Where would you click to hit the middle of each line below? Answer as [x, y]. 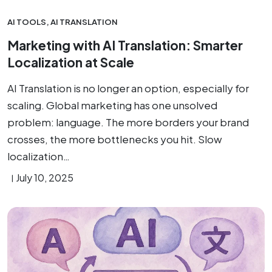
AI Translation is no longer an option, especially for [128, 88]
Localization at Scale [71, 62]
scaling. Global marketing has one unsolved [112, 105]
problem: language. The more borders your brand [128, 122]
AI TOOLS [27, 22]
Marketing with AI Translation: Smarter [125, 45]
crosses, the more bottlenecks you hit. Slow [115, 139]
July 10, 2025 [45, 178]
